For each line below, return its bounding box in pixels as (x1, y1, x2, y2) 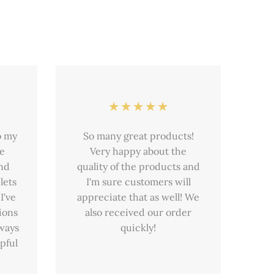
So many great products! (83, 130, 194, 143)
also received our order (85, 206, 191, 219)
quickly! (120, 221, 156, 234)
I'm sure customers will (86, 176, 191, 188)
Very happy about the (90, 145, 187, 158)
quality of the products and (76, 160, 200, 173)
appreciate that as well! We (77, 191, 199, 204)
